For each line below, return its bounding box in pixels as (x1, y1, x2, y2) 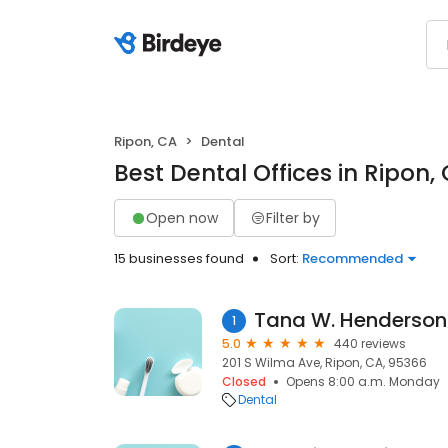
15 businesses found (114, 249, 244, 268)
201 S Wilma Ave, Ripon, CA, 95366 (222, 354, 427, 371)
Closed (222, 373, 266, 390)
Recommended (302, 249, 403, 268)
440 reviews (334, 335, 406, 352)
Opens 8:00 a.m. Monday (286, 373, 440, 390)
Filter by (266, 207, 320, 228)
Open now (146, 207, 218, 228)
